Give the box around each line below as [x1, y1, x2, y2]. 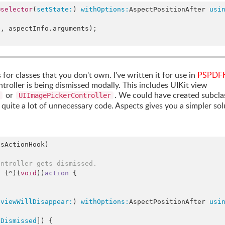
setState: [37, 6, 73, 13]
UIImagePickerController [19, 91, 111, 99]
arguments [53, 25, 89, 32]
